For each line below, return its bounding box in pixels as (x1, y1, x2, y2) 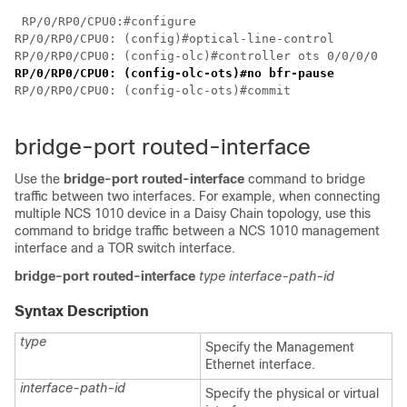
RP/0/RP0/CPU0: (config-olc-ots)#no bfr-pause (15, 66, 334, 80)
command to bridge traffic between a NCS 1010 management (15, 223, 380, 238)
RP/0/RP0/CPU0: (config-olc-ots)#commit (15, 84, 291, 97)
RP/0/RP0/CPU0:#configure (15, 15, 196, 28)
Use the (15, 172, 64, 186)
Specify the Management (205, 340, 354, 354)
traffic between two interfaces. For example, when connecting (15, 189, 381, 203)
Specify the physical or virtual (205, 386, 379, 401)
